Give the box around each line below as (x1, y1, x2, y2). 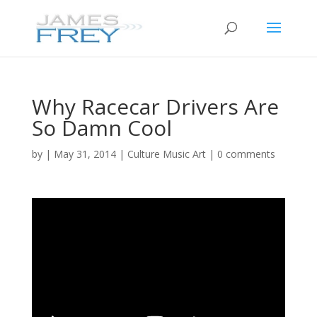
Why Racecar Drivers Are (31, 92, 279, 121)
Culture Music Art (127, 147, 206, 161)
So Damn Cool (31, 113, 172, 142)
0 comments (217, 147, 275, 161)
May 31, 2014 (53, 147, 116, 161)
